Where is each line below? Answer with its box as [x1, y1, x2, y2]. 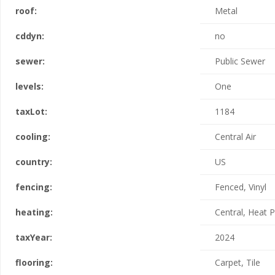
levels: [15, 80, 44, 92]
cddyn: [15, 30, 44, 42]
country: [15, 156, 52, 168]
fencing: [15, 181, 52, 193]
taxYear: [15, 231, 52, 243]
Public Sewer [215, 55, 265, 67]
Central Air [215, 131, 256, 142]
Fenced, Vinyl [215, 181, 266, 193]
